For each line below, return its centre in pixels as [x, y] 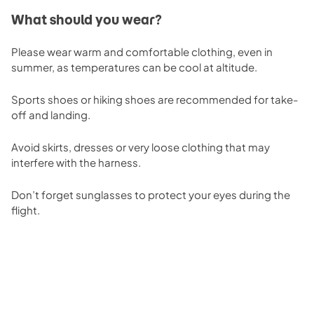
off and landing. [51, 114]
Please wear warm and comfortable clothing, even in [142, 51]
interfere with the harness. [76, 162]
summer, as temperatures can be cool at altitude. [134, 67]
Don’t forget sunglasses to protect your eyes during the [151, 194]
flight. [26, 210]
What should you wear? [87, 20]
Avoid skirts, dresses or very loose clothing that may [141, 146]
